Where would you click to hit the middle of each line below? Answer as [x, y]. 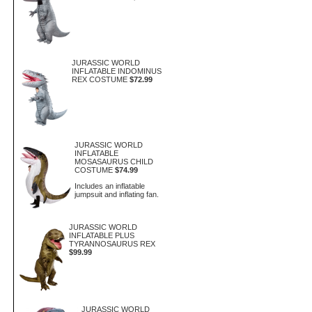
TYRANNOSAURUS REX [112, 244]
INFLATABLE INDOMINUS [117, 71]
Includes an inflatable [110, 186]
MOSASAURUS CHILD [114, 162]
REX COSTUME [100, 79]
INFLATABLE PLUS [101, 235]
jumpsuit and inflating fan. [118, 194]
